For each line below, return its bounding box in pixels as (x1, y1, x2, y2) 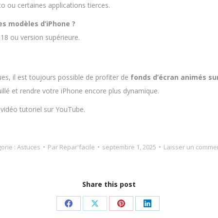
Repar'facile (59, 142, 95, 151)
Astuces (17, 142, 40, 151)
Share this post (82, 179, 136, 189)
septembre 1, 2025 (102, 142, 156, 151)
